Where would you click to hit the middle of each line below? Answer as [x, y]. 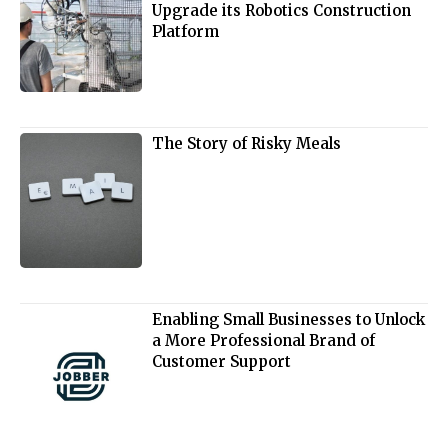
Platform [186, 31]
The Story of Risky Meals [247, 144]
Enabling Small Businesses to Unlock [289, 319]
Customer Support [222, 361]
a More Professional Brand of [264, 340]
